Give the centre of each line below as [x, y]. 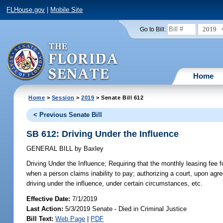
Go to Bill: [153, 29]
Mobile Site [67, 10]
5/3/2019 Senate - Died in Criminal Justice [125, 209]
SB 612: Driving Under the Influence [103, 134]
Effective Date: [50, 199]
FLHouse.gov [26, 10]
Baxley [93, 149]
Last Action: [45, 209]
